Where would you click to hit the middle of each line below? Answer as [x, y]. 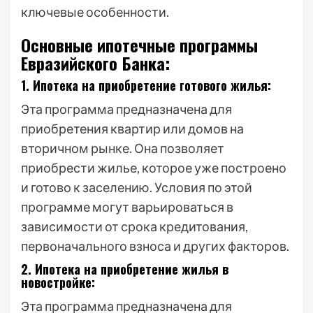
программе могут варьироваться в [127, 207]
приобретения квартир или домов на [132, 129]
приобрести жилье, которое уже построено [154, 168]
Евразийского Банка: [95, 63]
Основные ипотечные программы [139, 45]
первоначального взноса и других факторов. [155, 246]
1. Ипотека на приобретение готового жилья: [146, 85]
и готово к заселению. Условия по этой [137, 187]
